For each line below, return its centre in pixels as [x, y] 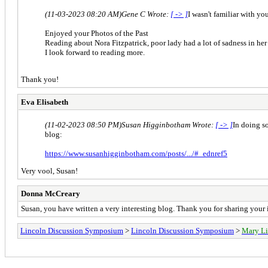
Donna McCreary [51, 193]
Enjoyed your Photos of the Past [97, 33]
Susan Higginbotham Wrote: [168, 124]
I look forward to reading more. [95, 52]
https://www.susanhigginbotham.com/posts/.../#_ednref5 [136, 153]
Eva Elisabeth [45, 102]
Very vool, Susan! [49, 170]
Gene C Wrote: [146, 14]
